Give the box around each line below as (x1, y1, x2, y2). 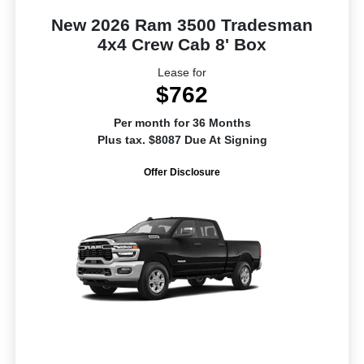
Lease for (158, 65, 206, 79)
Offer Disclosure (144, 166, 220, 178)
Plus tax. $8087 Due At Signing (97, 132, 267, 146)
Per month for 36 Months (113, 115, 251, 129)
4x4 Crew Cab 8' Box (97, 34, 266, 54)
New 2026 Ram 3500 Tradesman (51, 15, 313, 34)
